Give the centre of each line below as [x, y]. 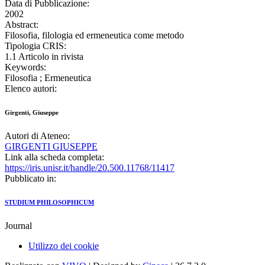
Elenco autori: [31, 89]
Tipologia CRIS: [35, 46]
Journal [18, 226]
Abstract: [22, 25]
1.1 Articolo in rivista [44, 57]
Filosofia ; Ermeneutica [48, 78]
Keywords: [25, 67]
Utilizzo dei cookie [64, 246]
